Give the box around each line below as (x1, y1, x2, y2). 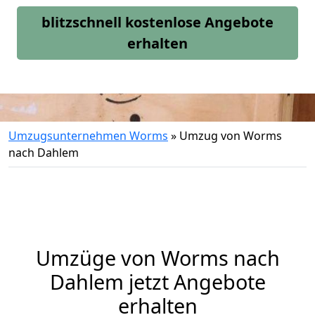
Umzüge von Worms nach (35, 244, 280, 271)
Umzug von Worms (179, 128, 282, 143)
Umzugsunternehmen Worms (8, 128, 168, 143)
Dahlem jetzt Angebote (49, 268, 266, 295)
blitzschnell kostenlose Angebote (41, 13, 274, 32)
